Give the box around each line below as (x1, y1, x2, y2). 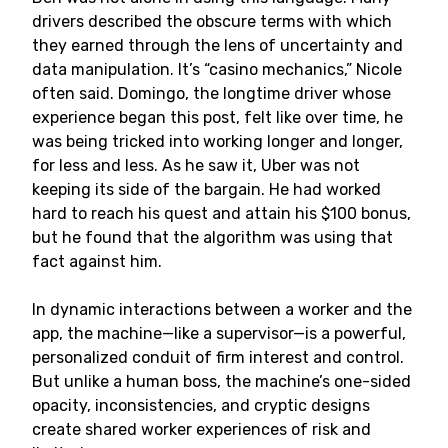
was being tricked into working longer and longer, (32, 132, 403, 151)
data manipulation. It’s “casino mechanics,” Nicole (32, 60, 402, 79)
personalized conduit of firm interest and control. (32, 348, 404, 367)
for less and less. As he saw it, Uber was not (32, 156, 360, 175)
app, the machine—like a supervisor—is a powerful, (32, 324, 406, 343)
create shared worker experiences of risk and (32, 420, 371, 439)
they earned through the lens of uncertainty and (32, 36, 403, 55)
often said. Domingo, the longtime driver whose (32, 84, 391, 103)
